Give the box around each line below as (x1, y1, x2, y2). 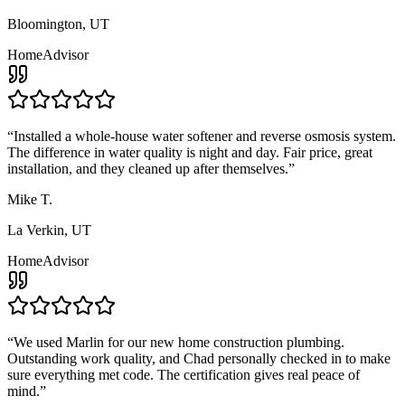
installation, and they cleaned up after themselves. (7, 160, 288, 176)
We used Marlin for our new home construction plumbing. (14, 334, 344, 350)
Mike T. (7, 191, 52, 207)
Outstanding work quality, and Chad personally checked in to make (7, 350, 391, 366)
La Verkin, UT (7, 221, 91, 238)
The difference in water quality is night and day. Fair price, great (7, 144, 372, 160)
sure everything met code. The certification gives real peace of (7, 366, 360, 382)
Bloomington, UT (7, 15, 109, 32)
